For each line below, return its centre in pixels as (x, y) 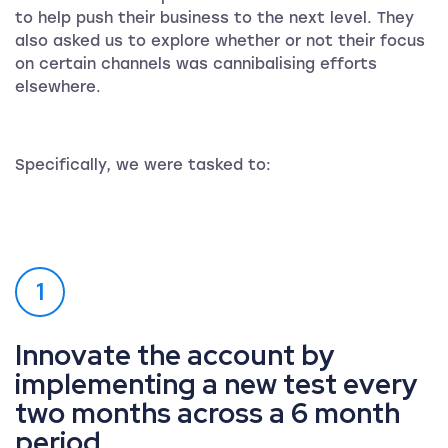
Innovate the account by (175, 354)
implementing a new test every (216, 383)
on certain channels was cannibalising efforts (196, 63)
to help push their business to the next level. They (214, 17)
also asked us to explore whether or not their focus (220, 40)
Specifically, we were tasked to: (143, 164)
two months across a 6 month (207, 412)
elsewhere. (58, 86)
